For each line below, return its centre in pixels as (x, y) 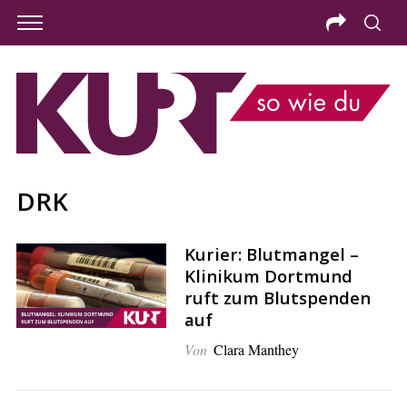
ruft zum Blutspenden (277, 297)
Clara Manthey (256, 349)
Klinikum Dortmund (268, 275)
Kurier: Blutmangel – (271, 253)
